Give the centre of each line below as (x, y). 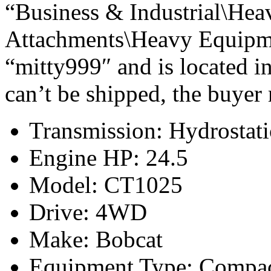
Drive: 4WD (88, 212)
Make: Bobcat (96, 239)
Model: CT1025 (106, 184)
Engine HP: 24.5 (109, 157)
